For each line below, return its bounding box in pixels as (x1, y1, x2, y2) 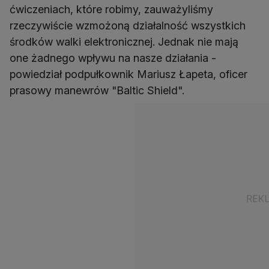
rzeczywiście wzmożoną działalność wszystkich (10, 19, 246, 32)
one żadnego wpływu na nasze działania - (10, 52, 216, 65)
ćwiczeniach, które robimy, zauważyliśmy (10, 3, 213, 16)
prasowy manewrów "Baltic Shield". (10, 84, 184, 97)
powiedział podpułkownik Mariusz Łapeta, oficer (10, 68, 247, 81)
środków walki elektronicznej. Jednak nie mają (10, 35, 238, 49)
